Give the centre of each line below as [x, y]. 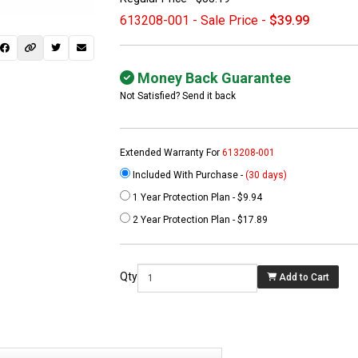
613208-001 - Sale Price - [195, 21]
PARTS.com [35, 247]
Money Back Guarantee [213, 78]
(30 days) [267, 175]
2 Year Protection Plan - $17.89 [199, 220]
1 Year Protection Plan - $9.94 [197, 198]
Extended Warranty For [171, 153]
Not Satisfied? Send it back [178, 96]
